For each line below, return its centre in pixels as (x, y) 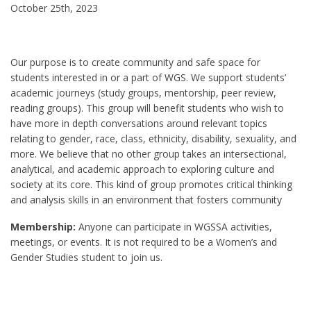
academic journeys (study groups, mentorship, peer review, (143, 93)
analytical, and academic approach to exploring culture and (142, 169)
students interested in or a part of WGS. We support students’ (148, 77)
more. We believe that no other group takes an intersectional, (149, 154)
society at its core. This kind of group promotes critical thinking (151, 184)
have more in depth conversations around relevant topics (139, 123)
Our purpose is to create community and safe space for (135, 62)
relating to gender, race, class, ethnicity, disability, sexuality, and (153, 138)
